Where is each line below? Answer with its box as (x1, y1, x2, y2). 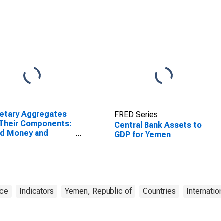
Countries (143, 186, 176, 196)
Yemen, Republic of (65, 186, 132, 196)
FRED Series (114, 110, 158, 119)
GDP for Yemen (114, 130, 171, 139)
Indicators (19, 186, 54, 196)
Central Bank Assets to (114, 120, 202, 130)
